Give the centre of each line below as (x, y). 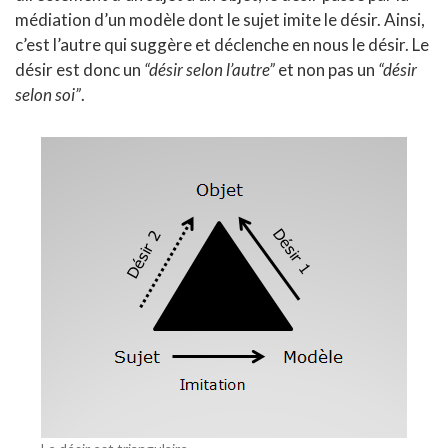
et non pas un (326, 70)
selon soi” (48, 95)
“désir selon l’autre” (209, 70)
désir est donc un (79, 70)
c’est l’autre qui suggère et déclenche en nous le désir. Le (222, 45)
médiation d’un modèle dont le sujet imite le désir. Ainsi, (220, 20)
